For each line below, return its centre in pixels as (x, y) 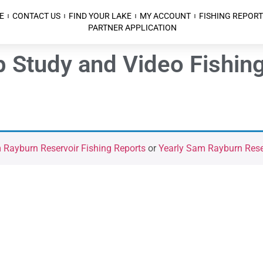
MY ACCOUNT (165, 16)
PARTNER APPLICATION (133, 28)
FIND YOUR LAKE (100, 16)
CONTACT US (36, 16)
